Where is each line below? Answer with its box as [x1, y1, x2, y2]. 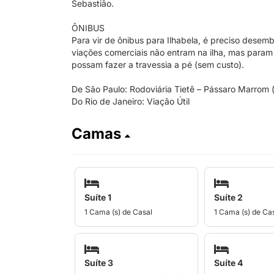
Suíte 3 [84, 257, 113, 268]
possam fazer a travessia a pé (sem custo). [72, 59, 244, 70]
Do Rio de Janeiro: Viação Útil [72, 96, 190, 106]
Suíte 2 [213, 191, 243, 202]
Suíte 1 [84, 191, 111, 202]
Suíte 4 [213, 257, 243, 268]
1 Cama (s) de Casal [84, 207, 152, 217]
